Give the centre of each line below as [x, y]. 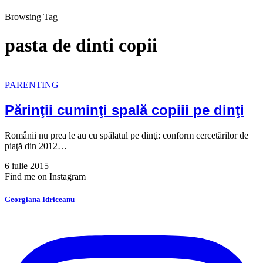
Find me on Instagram [45, 176]
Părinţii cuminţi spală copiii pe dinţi [124, 110]
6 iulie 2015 [27, 166]
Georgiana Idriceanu [40, 199]
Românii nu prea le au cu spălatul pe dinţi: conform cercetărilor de [127, 135]
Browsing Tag [31, 17]
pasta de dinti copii [81, 45]
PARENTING [32, 85]
